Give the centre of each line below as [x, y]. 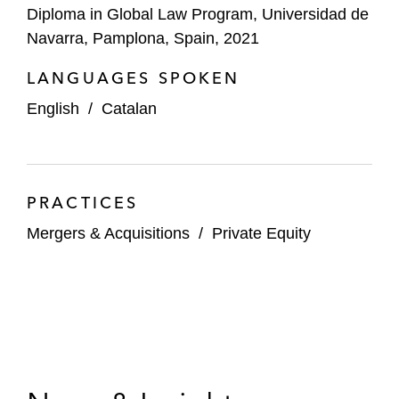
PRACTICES [83, 203]
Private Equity [261, 233]
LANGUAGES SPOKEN [134, 78]
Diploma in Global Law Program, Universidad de [198, 14]
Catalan [129, 109]
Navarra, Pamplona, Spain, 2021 [143, 38]
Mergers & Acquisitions [108, 233]
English [53, 109]
